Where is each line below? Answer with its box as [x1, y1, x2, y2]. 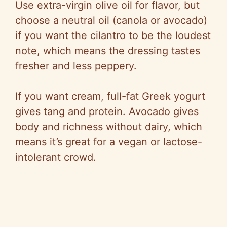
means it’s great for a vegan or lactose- [15, 136, 202, 148]
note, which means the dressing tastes [15, 45, 200, 57]
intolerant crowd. [15, 151, 96, 164]
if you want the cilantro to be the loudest [15, 29, 211, 42]
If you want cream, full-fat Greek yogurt [15, 90, 205, 103]
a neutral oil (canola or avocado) [50, 14, 207, 27]
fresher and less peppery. [15, 60, 137, 72]
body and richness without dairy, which [15, 121, 202, 133]
